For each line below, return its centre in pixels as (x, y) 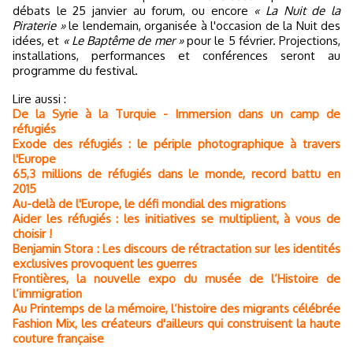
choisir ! (32, 234)
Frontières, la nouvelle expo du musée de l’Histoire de (176, 279)
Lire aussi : (42, 99)
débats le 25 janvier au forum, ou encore (134, 11)
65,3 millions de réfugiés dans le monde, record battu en (176, 174)
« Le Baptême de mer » (123, 41)
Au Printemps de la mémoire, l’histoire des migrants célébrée (176, 309)
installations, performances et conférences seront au (176, 56)
